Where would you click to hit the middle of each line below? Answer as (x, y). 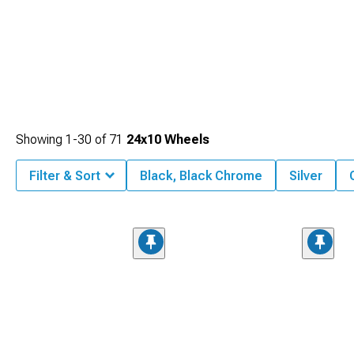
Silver (306, 176)
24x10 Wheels (168, 139)
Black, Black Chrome (201, 176)
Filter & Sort (65, 176)
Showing (41, 139)
